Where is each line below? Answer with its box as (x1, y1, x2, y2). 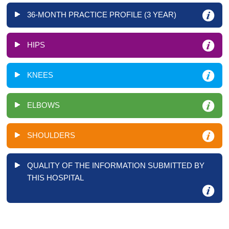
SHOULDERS (27, 130, 75, 140)
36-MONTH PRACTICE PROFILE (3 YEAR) (27, 10, 176, 19)
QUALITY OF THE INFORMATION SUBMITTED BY (27, 161, 204, 170)
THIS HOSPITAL (27, 173, 84, 182)
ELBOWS (27, 100, 60, 109)
